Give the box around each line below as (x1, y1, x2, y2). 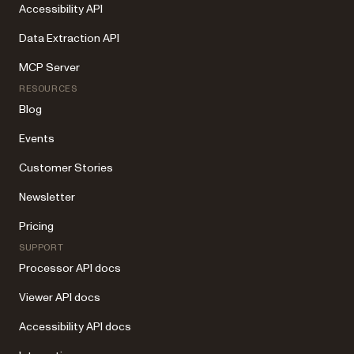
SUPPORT (19, 243, 64, 253)
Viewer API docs (19, 290, 100, 306)
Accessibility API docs (19, 319, 131, 335)
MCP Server (19, 60, 80, 76)
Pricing (19, 219, 54, 235)
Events (19, 131, 55, 147)
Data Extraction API (19, 31, 119, 47)
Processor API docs (19, 261, 121, 277)
